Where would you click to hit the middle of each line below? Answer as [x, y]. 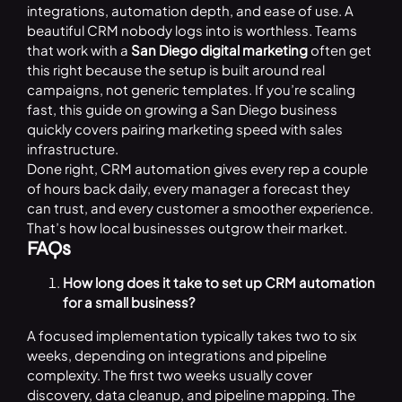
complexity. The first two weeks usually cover [169, 375]
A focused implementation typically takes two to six [191, 336]
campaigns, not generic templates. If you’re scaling [191, 90]
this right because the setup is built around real [175, 70]
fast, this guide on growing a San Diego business [182, 109]
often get [341, 50]
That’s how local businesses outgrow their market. [187, 228]
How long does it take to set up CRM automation [218, 283]
